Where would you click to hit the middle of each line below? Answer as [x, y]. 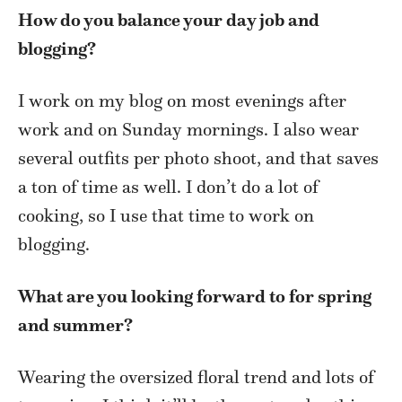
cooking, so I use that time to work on [166, 216]
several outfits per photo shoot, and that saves [198, 158]
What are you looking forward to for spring [195, 297]
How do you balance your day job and [169, 20]
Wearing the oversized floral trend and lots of [196, 377]
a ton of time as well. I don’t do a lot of [168, 187]
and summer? [75, 325]
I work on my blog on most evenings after [182, 101]
